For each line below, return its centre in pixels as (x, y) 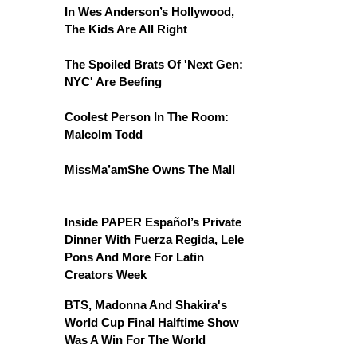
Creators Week (106, 274)
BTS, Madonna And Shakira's (146, 304)
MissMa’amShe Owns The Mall (150, 169)
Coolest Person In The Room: (147, 116)
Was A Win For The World (135, 339)
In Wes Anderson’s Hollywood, (149, 11)
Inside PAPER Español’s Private (153, 222)
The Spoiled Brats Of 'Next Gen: (154, 64)
